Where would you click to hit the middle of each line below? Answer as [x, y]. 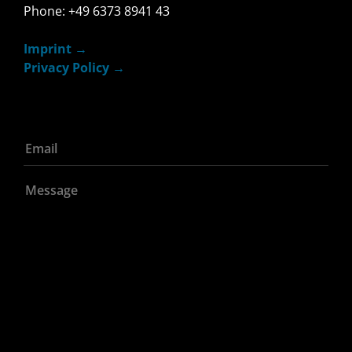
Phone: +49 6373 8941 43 [97, 11]
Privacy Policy [66, 68]
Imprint [48, 49]
